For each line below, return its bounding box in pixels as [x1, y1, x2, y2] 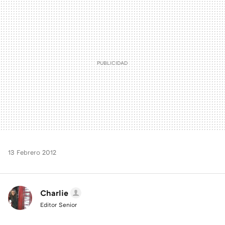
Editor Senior [40, 201, 77, 208]
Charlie [40, 188, 68, 198]
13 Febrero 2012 [8, 148, 56, 156]
